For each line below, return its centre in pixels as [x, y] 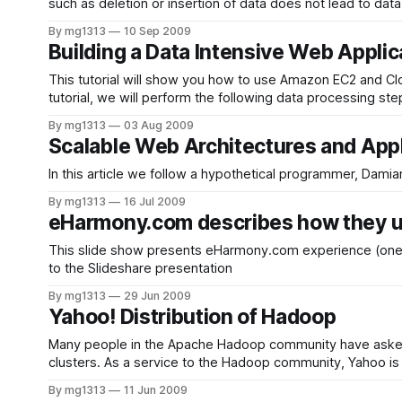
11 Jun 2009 [156, 390]
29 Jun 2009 [157, 296]
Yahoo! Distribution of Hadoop [192, 317]
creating [73, 22]
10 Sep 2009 [157, 31]
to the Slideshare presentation [140, 268]
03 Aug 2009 [159, 125]
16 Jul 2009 [155, 201]
